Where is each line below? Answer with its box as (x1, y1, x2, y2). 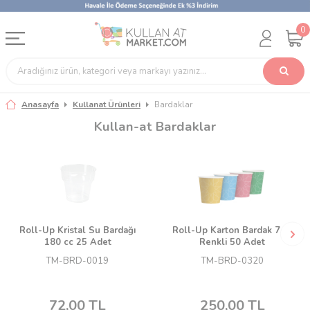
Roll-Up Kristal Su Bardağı (19, 224, 136, 237)
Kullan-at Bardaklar (94, 118, 216, 136)
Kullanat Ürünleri (73, 99, 140, 110)
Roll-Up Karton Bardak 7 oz (172, 224, 293, 237)
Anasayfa (21, 99, 59, 110)
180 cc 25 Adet (44, 236, 111, 249)
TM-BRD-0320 (201, 255, 264, 268)
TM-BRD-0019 (46, 255, 109, 268)
